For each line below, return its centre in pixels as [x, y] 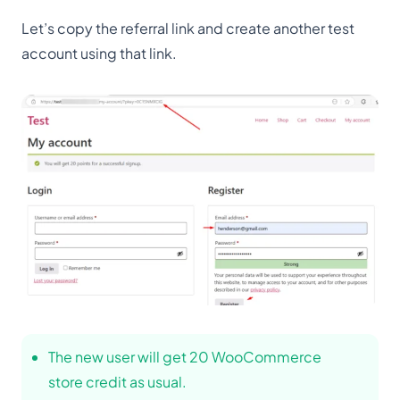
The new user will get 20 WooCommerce [185, 356]
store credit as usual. [117, 381]
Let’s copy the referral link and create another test [188, 28]
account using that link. [99, 53]
